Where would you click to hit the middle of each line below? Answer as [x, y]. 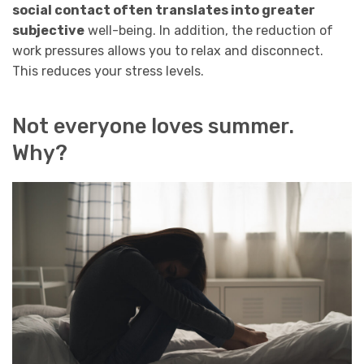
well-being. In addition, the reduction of [209, 31]
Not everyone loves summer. [153, 126]
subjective [48, 31]
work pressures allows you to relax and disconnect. [168, 51]
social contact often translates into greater [164, 11]
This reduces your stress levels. [108, 71]
